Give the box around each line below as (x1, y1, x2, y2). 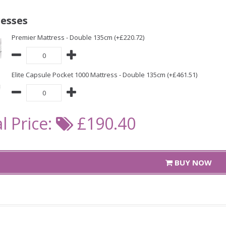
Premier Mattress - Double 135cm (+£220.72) (12, 33, 144, 42)
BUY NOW (173, 157, 212, 167)
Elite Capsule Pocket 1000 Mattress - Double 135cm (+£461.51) (12, 70, 197, 79)
